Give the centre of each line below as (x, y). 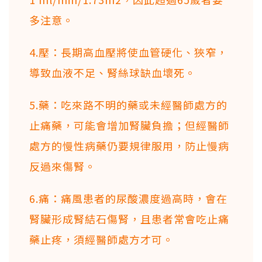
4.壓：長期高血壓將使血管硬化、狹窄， (128, 52)
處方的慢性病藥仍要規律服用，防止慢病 (129, 145)
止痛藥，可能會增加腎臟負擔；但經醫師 (129, 125)
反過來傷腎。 (63, 166)
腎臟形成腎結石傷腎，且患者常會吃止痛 (129, 218)
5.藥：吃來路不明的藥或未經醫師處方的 (128, 104)
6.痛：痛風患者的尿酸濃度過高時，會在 (128, 198)
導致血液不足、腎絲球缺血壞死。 (113, 72)
